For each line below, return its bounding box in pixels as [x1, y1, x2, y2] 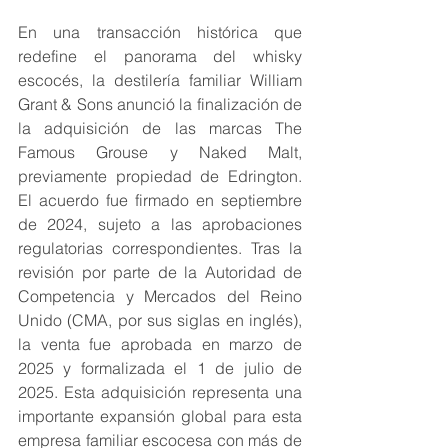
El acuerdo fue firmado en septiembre [18, 190, 302, 211]
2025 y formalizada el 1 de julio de [18, 358, 302, 379]
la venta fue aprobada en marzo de [18, 334, 302, 355]
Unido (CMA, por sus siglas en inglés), [18, 310, 302, 331]
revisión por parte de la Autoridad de [18, 262, 302, 283]
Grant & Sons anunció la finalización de [18, 94, 302, 115]
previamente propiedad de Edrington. [18, 166, 302, 187]
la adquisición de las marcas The [18, 118, 302, 139]
